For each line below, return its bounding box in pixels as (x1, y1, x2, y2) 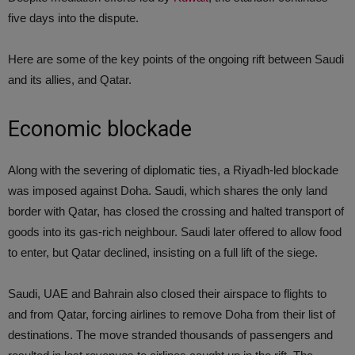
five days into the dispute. (8, 11, 139, 25)
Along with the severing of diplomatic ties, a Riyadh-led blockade (8, 163, 338, 177)
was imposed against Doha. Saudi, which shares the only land (8, 184, 327, 197)
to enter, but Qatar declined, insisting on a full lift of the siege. (8, 246, 318, 259)
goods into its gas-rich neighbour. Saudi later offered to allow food (8, 225, 342, 239)
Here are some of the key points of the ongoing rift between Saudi (8, 52, 344, 66)
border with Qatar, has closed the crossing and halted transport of (8, 204, 344, 218)
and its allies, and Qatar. (8, 73, 132, 86)
